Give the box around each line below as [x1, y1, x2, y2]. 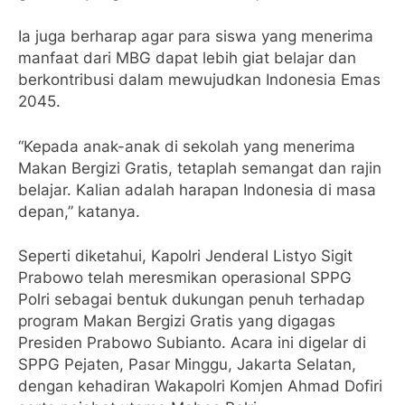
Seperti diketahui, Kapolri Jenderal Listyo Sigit [18, 247, 353, 265]
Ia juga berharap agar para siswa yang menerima [18, 27, 373, 45]
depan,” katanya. [18, 202, 140, 221]
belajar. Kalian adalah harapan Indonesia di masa [18, 180, 376, 199]
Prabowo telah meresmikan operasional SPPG [18, 268, 352, 287]
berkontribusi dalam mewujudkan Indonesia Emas [18, 71, 381, 89]
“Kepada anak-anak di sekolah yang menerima [18, 137, 355, 155]
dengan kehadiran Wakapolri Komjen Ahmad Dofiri [18, 377, 382, 395]
